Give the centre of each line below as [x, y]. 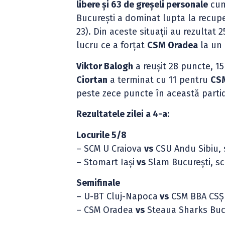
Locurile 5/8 [102, 135]
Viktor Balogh [105, 66]
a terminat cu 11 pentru [159, 80]
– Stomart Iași [106, 162]
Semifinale [98, 183]
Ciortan [92, 80]
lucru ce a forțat [112, 45]
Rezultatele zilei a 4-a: [123, 114]
